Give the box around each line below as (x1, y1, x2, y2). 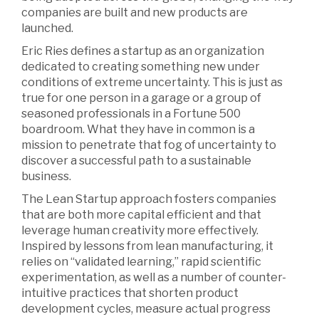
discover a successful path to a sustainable (21, 153, 251, 167)
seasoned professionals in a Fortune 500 (21, 106, 241, 120)
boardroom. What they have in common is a (21, 122, 255, 136)
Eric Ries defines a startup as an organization (21, 43, 264, 58)
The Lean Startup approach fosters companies (21, 192, 276, 206)
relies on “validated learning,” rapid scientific (21, 254, 261, 268)
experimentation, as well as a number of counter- (21, 270, 286, 284)
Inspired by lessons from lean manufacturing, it (21, 239, 273, 253)
